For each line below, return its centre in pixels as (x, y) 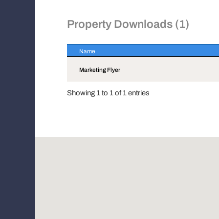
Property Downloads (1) (128, 24)
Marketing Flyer (100, 70)
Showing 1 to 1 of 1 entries (108, 93)
